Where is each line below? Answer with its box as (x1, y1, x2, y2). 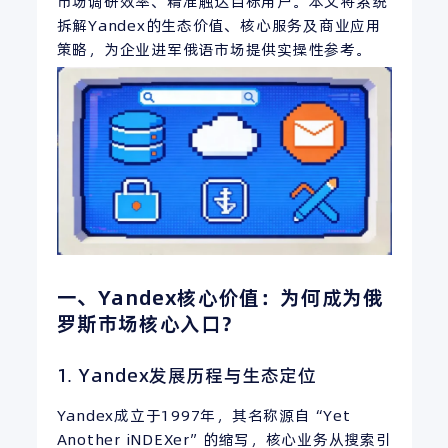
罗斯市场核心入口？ (56, 310, 242, 339)
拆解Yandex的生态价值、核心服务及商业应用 (56, 15, 382, 36)
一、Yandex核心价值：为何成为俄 (56, 284, 384, 313)
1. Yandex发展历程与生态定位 (56, 363, 317, 389)
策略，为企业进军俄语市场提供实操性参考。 (56, 39, 372, 60)
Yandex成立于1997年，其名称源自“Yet (56, 404, 351, 426)
